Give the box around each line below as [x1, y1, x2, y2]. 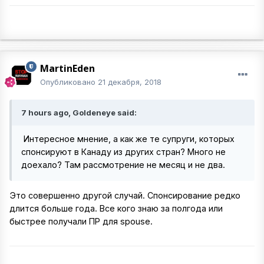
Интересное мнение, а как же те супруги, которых [21, 134, 235, 144]
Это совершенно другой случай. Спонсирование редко [9, 190, 240, 201]
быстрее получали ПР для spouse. [9, 216, 153, 227]
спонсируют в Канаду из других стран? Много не [21, 147, 226, 157]
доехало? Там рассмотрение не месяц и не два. [21, 160, 225, 170]
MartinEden [40, 62, 95, 75]
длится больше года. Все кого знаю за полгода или [9, 203, 223, 214]
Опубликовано [40, 77, 98, 87]
